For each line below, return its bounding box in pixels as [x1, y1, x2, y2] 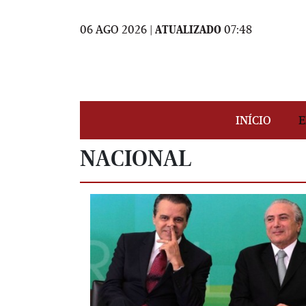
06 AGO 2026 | [80, 22, 155, 36]
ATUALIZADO [155, 22, 221, 36]
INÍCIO [235, 113, 271, 127]
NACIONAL [80, 144, 192, 171]
